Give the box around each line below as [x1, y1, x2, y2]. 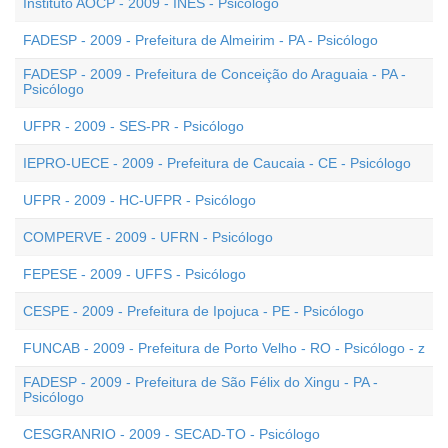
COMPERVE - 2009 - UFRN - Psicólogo [23, 229, 273, 245]
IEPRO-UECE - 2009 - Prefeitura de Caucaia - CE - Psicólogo [23, 155, 411, 171]
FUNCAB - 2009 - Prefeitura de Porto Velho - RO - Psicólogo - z [23, 340, 425, 356]
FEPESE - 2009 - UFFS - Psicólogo [23, 266, 246, 282]
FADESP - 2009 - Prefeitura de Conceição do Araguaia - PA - [23, 66, 406, 82]
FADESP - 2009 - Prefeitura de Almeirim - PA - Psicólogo [23, 32, 378, 48]
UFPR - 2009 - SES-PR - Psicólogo [23, 118, 244, 134]
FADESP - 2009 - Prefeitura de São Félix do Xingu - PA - [23, 374, 378, 390]
